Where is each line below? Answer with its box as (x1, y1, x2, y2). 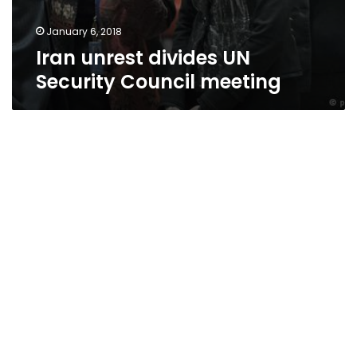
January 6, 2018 (46, 25, 122, 38)
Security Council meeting (36, 69, 281, 95)
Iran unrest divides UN (36, 45, 250, 71)
